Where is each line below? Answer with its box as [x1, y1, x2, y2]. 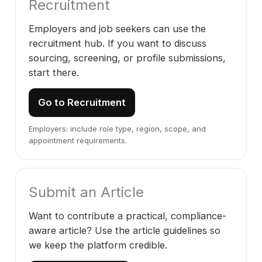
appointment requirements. [29, 136, 127, 145]
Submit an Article [29, 184, 144, 201]
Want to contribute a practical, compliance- [29, 210, 226, 222]
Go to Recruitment [38, 96, 126, 108]
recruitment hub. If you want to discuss [29, 37, 206, 49]
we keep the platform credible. [29, 239, 167, 251]
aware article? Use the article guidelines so [29, 225, 220, 236]
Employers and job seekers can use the [29, 23, 206, 35]
